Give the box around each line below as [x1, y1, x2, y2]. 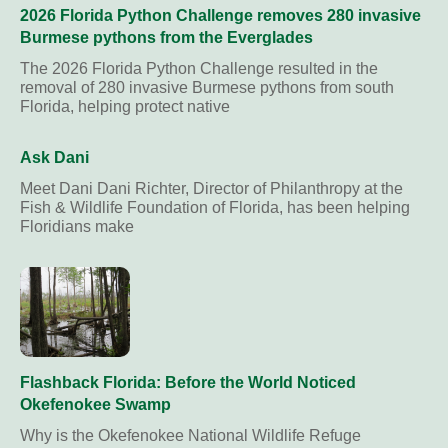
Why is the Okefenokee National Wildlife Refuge [20, 427, 361, 444]
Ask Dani [20, 149, 89, 166]
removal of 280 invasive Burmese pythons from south [20, 79, 394, 96]
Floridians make [20, 218, 134, 235]
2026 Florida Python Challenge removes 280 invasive [20, 7, 421, 24]
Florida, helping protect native [20, 98, 230, 115]
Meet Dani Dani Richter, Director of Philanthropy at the [20, 180, 403, 197]
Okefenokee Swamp [20, 396, 171, 413]
